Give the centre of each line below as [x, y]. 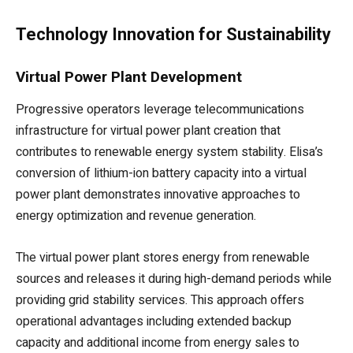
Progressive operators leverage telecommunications [160, 110]
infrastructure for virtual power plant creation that [148, 131]
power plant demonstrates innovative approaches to [158, 195]
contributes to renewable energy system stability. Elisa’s [169, 152]
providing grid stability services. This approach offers [160, 301]
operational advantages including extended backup [154, 322]
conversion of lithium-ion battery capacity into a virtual [161, 174]
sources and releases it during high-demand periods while [174, 279]
